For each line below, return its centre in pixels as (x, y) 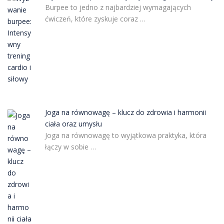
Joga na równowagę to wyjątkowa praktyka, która (125, 135)
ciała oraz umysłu (73, 124)
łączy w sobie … (70, 147)
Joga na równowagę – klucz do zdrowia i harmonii (125, 112)
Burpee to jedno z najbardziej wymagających (118, 7)
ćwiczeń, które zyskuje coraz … (95, 18)
